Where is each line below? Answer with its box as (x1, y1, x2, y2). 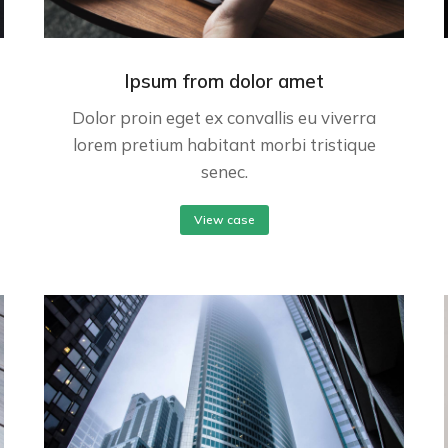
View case (193, 212, 255, 228)
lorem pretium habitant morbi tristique (72, 134, 376, 156)
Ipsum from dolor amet (124, 69, 324, 94)
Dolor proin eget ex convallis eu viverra (72, 107, 376, 129)
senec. (200, 161, 248, 183)
